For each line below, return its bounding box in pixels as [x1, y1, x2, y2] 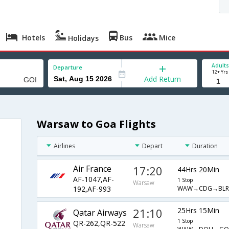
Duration [192, 142, 218, 151]
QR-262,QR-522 [73, 218, 125, 228]
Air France [73, 163, 111, 175]
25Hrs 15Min [177, 205, 219, 216]
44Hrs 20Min [177, 164, 219, 174]
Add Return [144, 74, 181, 84]
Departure [53, 63, 82, 71]
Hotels [20, 33, 45, 42]
